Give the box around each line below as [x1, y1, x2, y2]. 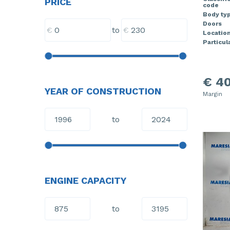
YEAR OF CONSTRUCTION [45, 86, 161, 97]
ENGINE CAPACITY [45, 175, 126, 186]
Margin [202, 90, 222, 98]
